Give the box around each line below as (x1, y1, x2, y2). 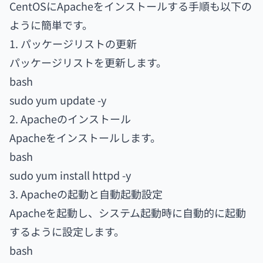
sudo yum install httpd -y (9, 167, 131, 183)
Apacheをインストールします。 (9, 130, 161, 145)
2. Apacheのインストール (9, 111, 131, 126)
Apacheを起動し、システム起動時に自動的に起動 (9, 205, 246, 220)
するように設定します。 (9, 224, 124, 239)
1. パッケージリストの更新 (9, 36, 137, 51)
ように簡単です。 (9, 17, 93, 32)
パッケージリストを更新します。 (9, 55, 167, 70)
